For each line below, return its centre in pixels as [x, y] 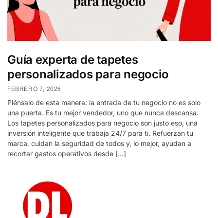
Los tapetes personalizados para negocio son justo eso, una [102, 123]
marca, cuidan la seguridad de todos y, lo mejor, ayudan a [99, 143]
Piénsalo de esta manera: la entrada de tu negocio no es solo [104, 102]
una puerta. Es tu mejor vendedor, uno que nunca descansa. [103, 112]
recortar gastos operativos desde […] [67, 153]
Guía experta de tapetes [73, 60]
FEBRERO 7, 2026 [34, 89]
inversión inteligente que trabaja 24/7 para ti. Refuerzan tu [100, 133]
